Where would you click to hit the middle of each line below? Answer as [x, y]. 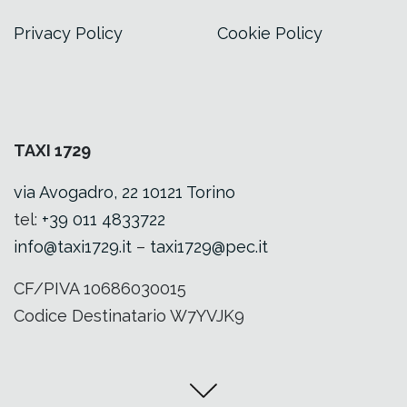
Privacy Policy [68, 34]
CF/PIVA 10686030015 [100, 289]
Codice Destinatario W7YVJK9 [129, 316]
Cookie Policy [270, 34]
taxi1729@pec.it [209, 247]
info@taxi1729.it [73, 247]
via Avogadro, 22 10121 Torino [124, 193]
